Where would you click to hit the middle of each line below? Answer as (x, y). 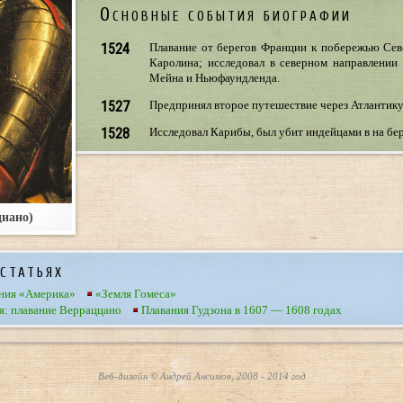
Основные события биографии (226, 14)
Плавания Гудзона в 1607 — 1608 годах (242, 309)
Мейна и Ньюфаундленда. (215, 77)
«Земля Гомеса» (136, 293)
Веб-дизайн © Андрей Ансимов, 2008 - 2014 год (201, 376)
